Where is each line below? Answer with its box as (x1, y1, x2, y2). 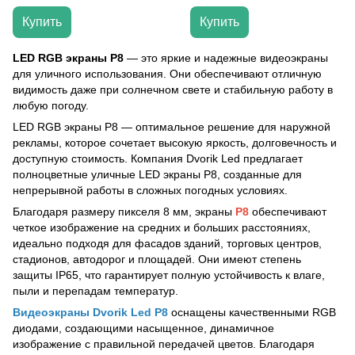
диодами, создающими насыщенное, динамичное (13, 322, 274, 334)
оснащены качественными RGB (168, 306, 336, 319)
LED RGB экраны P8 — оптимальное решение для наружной (13, 120, 330, 133)
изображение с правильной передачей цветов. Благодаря (13, 338, 315, 350)
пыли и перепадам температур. (13, 284, 178, 297)
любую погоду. (13, 99, 89, 112)
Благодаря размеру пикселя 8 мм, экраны (13, 205, 235, 218)
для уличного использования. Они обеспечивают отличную (13, 67, 322, 80)
